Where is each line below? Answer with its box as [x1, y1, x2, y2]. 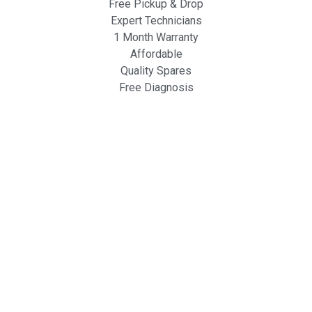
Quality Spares [120, 64, 192, 78]
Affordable [130, 47, 182, 61]
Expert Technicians [110, 14, 202, 28]
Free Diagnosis [118, 81, 194, 95]
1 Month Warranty [114, 31, 198, 45]
